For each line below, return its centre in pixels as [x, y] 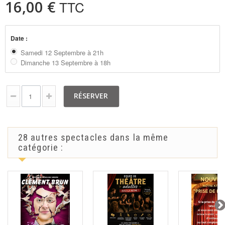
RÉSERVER [91, 95]
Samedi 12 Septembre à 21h [62, 53]
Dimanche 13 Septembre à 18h [66, 62]
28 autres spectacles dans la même [93, 137]
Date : [20, 38]
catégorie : [41, 147]
